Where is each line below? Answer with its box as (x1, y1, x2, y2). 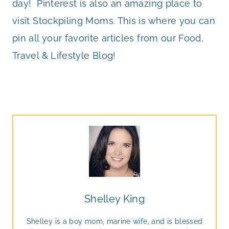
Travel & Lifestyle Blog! (12, 50, 116, 61)
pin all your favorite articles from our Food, (12, 33, 204, 44)
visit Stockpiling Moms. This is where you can (12, 15, 216, 27)
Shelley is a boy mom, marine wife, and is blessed (26, 217, 203, 226)
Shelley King (84, 193, 145, 205)
